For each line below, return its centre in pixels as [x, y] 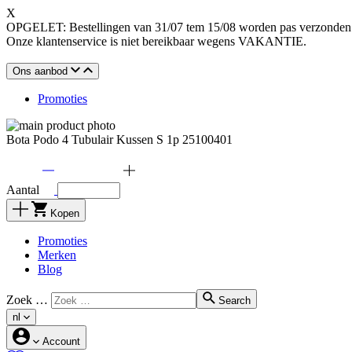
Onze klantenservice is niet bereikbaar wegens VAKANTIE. [156, 41]
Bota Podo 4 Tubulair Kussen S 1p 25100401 [119, 139]
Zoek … [27, 300]
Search [235, 301]
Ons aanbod [40, 71]
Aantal [23, 190]
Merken [57, 255]
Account [61, 341]
